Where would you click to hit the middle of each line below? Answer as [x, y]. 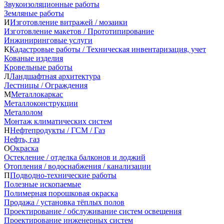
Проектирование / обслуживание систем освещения [93, 211]
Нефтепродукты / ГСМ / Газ [57, 130]
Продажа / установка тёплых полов [64, 202]
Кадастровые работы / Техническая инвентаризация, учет [108, 49]
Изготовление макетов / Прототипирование [79, 31]
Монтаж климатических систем [58, 121]
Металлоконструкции [41, 103]
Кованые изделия [33, 58]
